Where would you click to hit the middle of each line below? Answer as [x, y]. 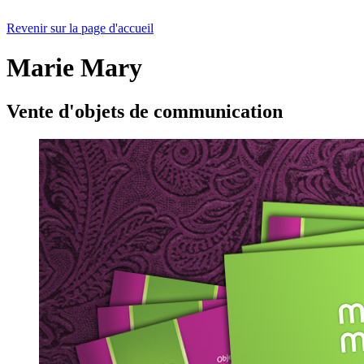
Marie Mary [74, 68]
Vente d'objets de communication [145, 111]
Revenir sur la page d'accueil [80, 28]
